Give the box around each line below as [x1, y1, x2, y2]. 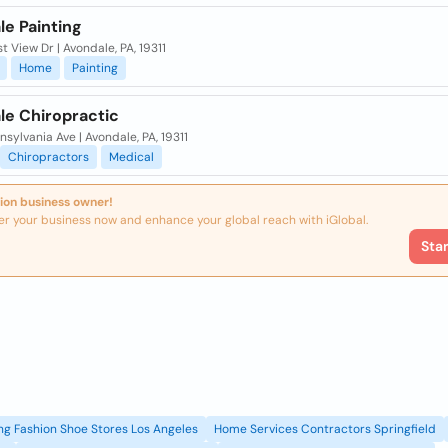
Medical [108, 149, 154, 165]
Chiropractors [7, 149, 89, 165]
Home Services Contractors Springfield [214, 421, 436, 437]
